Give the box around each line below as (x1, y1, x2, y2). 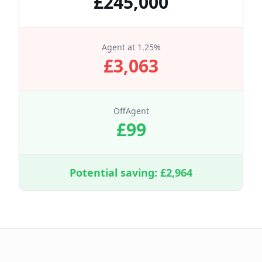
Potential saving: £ (70, 166, 166, 180)
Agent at (101, 42, 137, 53)
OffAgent (113, 105, 149, 116)
